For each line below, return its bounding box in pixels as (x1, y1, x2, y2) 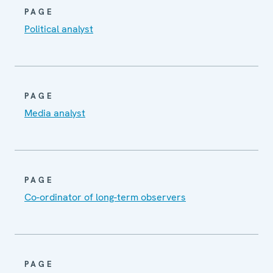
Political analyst (24, 22, 93, 35)
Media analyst (24, 106, 85, 119)
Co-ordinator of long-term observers (24, 190, 186, 204)
